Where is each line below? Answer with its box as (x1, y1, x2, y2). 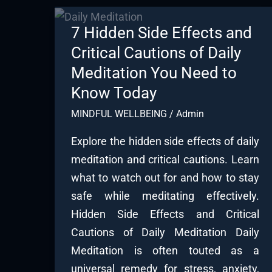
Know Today (71, 84, 157, 103)
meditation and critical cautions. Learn (71, 152, 259, 166)
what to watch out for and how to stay (71, 171, 259, 184)
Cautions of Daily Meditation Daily (71, 225, 259, 239)
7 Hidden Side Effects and (71, 24, 252, 42)
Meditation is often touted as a (71, 243, 259, 257)
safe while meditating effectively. (71, 189, 259, 202)
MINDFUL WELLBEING (71, 107, 167, 120)
